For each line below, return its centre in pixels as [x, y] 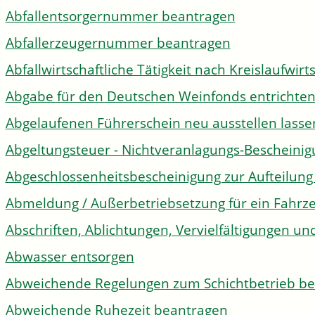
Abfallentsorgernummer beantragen [120, 16]
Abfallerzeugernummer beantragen [118, 43]
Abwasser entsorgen [70, 257]
